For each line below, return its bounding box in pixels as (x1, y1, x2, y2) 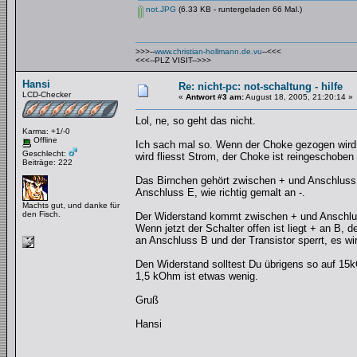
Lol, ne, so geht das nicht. (135, 115, 256, 127)
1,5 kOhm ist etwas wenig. (135, 270, 258, 282)
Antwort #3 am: (186, 92, 244, 101)
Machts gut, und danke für (22, 200, 120, 210)
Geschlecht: (22, 148, 69, 158)
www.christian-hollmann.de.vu (155, 47, 262, 56)
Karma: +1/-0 (22, 127, 70, 135)
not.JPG (143, 5, 176, 14)
